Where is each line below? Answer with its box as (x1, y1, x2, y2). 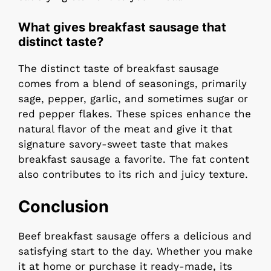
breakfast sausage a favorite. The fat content (18, 152, 249, 165)
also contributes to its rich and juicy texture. (18, 168, 248, 180)
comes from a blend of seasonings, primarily (18, 77, 247, 90)
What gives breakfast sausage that (18, 19, 226, 34)
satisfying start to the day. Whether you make (18, 245, 253, 258)
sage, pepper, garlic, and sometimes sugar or (18, 92, 248, 105)
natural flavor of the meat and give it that (18, 122, 232, 135)
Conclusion (18, 197, 109, 217)
